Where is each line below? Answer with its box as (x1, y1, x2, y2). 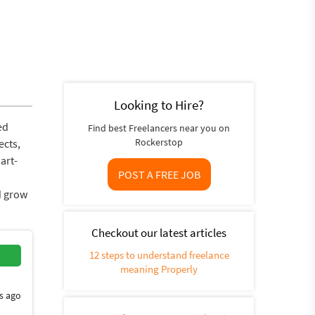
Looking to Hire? (114, 96, 204, 113)
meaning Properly (120, 262, 198, 276)
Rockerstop (135, 136, 183, 148)
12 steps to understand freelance (89, 248, 229, 262)
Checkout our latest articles (91, 225, 226, 240)
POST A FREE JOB (117, 167, 200, 181)
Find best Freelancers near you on (88, 122, 230, 134)
